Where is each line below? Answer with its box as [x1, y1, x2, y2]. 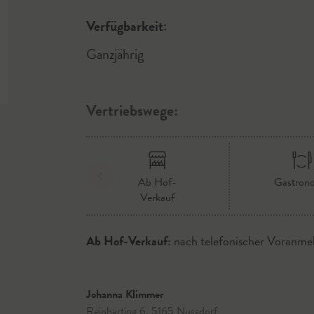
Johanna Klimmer [86, 286, 163, 303]
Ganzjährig [86, 43, 144, 64]
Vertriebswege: [86, 99, 178, 122]
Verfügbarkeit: [86, 15, 167, 36]
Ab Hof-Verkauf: [86, 231, 171, 250]
